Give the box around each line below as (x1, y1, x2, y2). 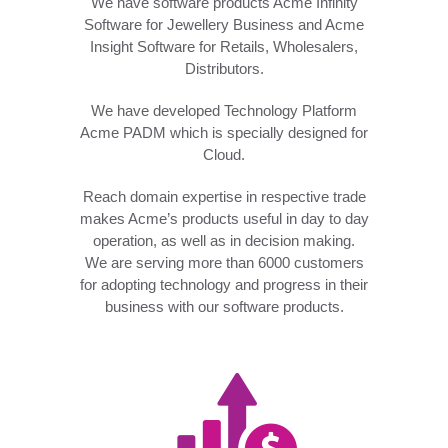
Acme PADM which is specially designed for (80, 123, 368, 141)
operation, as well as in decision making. (93, 231, 355, 249)
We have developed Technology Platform (91, 101, 357, 119)
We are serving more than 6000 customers (84, 253, 364, 271)
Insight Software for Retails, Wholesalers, (90, 37, 358, 55)
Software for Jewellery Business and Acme (84, 15, 364, 33)
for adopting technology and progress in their (80, 275, 368, 293)
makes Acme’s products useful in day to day (79, 209, 369, 227)
